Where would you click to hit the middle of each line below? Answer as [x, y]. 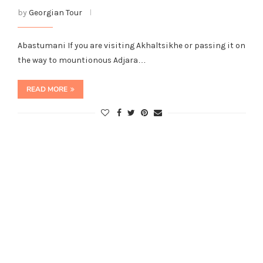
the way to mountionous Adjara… [82, 60]
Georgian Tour [55, 12]
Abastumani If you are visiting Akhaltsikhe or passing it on [131, 45]
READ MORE [47, 89]
